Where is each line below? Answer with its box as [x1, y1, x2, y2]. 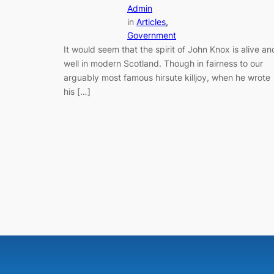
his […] [64, 86, 91, 97]
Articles [136, 16, 166, 27]
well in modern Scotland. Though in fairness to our [64, 57, 263, 68]
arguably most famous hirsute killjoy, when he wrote [64, 72, 270, 83]
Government [127, 29, 176, 40]
